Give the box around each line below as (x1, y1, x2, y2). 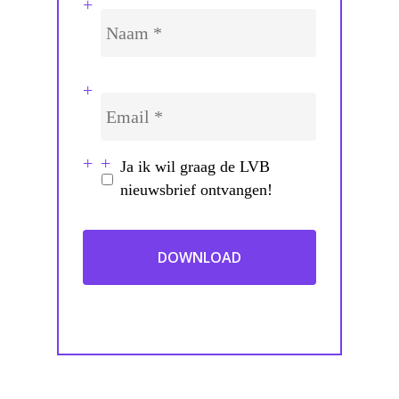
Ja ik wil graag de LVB (119, 157, 270, 175)
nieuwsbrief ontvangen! (119, 180, 273, 199)
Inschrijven (100, 171, 204, 196)
